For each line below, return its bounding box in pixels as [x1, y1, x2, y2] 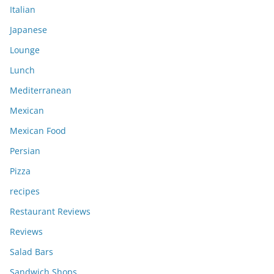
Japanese [10, 23, 47, 35]
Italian [10, 3, 35, 15]
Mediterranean [10, 84, 72, 96]
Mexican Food [10, 124, 66, 136]
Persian [10, 144, 40, 157]
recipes [10, 185, 40, 197]
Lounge [10, 43, 40, 56]
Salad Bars [10, 245, 53, 257]
